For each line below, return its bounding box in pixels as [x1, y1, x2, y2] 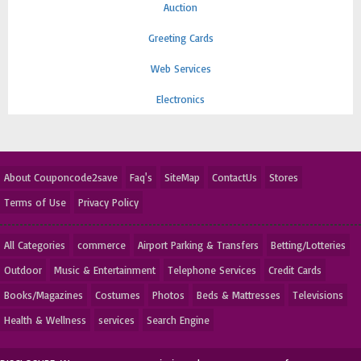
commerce [77, 239, 126, 251]
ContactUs [212, 171, 257, 184]
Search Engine [147, 313, 210, 326]
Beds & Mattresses [197, 288, 280, 301]
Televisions [293, 288, 343, 301]
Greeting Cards [147, 31, 214, 44]
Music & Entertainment [54, 263, 156, 276]
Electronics [156, 93, 205, 106]
